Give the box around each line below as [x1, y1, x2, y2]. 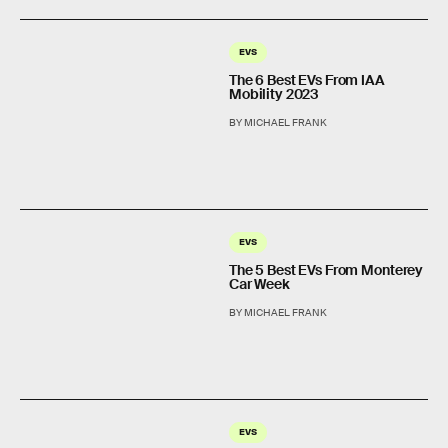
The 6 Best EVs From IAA [229, 70, 385, 89]
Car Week [229, 274, 290, 293]
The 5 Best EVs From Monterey [229, 260, 424, 279]
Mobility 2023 [229, 84, 320, 103]
